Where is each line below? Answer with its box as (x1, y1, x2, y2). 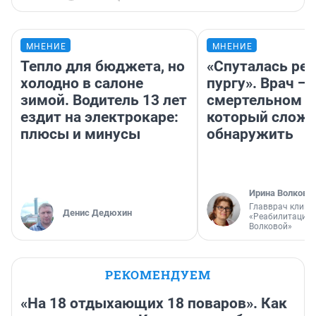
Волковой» (249, 221, 292, 232)
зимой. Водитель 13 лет (20, 92, 187, 109)
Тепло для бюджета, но (20, 58, 185, 75)
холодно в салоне (20, 75, 143, 92)
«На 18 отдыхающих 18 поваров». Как (20, 295, 287, 312)
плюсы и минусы (20, 126, 140, 143)
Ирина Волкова (249, 188, 312, 199)
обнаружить (207, 126, 293, 143)
